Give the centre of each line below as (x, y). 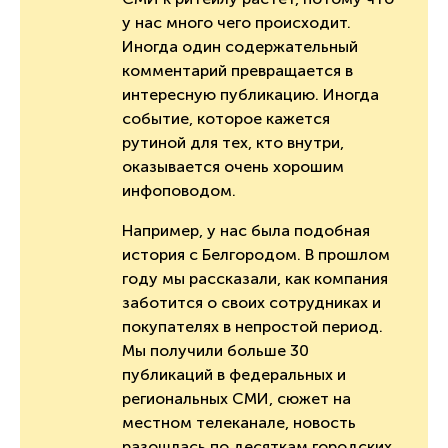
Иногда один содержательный (240, 46)
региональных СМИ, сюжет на (236, 398)
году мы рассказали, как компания (255, 278)
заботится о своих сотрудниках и (251, 302)
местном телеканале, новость (239, 422)
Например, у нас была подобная (246, 230)
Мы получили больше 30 (215, 350)
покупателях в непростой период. (252, 326)
